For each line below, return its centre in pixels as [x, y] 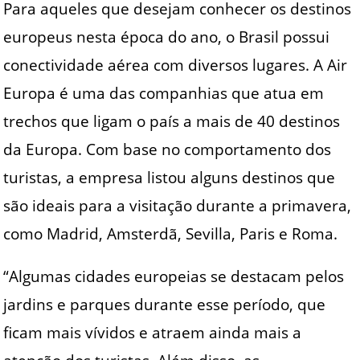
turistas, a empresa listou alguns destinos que [170, 177]
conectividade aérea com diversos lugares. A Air [176, 64]
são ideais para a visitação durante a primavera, [178, 205]
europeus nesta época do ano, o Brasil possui [167, 36]
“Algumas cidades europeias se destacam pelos [174, 276]
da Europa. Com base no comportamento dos [168, 149]
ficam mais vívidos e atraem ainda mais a [153, 333]
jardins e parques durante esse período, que [165, 305]
